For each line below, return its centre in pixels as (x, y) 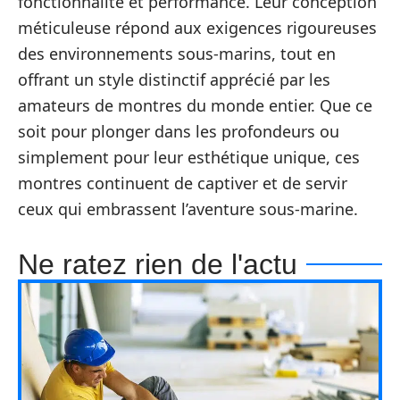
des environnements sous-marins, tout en (177, 53)
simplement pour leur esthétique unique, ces (189, 157)
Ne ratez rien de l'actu (158, 264)
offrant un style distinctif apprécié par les (174, 79)
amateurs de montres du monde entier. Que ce (195, 105)
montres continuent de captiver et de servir (183, 183)
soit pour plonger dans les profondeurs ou (179, 131)
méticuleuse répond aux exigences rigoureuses (197, 27)
